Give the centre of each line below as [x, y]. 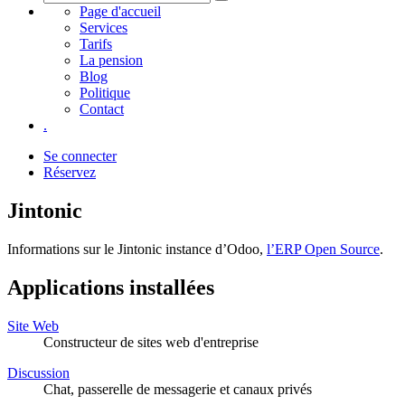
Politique [105, 93]
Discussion [38, 372]
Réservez [70, 172]
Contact [102, 109]
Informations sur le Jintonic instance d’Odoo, [137, 249]
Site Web [33, 325]
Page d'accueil [120, 11]
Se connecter [80, 156]
